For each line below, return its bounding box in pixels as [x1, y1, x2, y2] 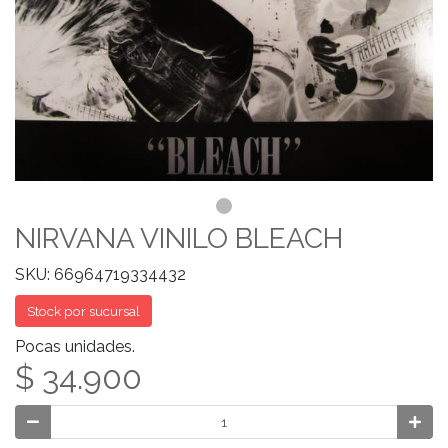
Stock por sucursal [27, 303, 140, 319]
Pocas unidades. [15, 337, 135, 356]
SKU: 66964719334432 [15, 265, 186, 284]
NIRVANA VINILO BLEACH [15, 222, 343, 255]
